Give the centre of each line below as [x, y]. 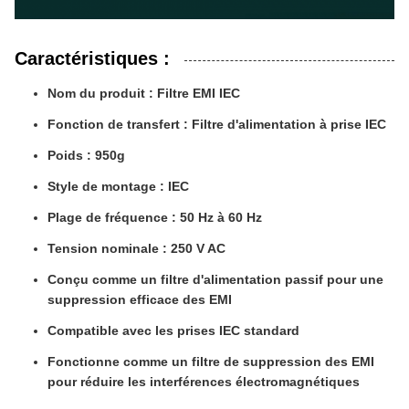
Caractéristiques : [92, 59]
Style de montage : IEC [118, 187]
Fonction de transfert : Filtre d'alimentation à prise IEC [217, 125]
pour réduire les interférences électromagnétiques [204, 382]
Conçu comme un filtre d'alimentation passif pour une [215, 280]
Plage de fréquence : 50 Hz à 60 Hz [155, 218]
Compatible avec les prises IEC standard [173, 331]
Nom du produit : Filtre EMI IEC [144, 94]
